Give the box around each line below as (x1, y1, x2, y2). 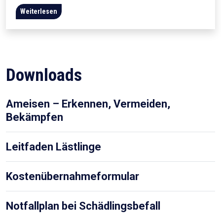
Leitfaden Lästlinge (6, 140, 101, 153)
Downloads (6, 64, 82, 85)
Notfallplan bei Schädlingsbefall (6, 199, 160, 212)
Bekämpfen (6, 110, 63, 123)
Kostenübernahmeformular (6, 170, 139, 183)
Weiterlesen (20, 7, 57, 15)
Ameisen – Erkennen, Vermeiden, (6, 97, 170, 110)
